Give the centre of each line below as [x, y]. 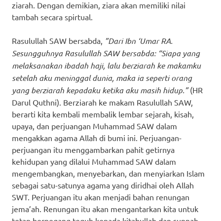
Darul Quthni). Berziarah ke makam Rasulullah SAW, [102, 102]
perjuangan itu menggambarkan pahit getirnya [93, 149]
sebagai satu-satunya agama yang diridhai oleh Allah [103, 185]
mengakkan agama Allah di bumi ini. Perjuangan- [97, 137]
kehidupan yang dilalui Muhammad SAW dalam [94, 161]
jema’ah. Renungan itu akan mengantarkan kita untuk [105, 208]
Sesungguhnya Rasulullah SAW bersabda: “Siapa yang [106, 53]
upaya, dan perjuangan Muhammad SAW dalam [94, 126]
